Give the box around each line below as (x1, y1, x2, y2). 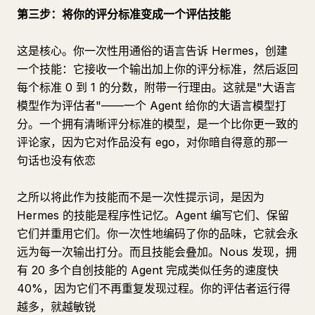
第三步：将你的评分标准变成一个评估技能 (17, 7, 231, 21)
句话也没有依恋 (17, 153, 96, 167)
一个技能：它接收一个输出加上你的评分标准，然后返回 (17, 62, 298, 76)
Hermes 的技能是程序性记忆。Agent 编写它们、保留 (17, 208, 289, 222)
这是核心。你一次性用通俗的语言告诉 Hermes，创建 (17, 44, 288, 58)
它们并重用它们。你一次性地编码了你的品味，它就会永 (17, 226, 298, 240)
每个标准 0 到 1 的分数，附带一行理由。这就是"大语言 (17, 80, 296, 94)
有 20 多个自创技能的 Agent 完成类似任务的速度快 (17, 263, 278, 277)
